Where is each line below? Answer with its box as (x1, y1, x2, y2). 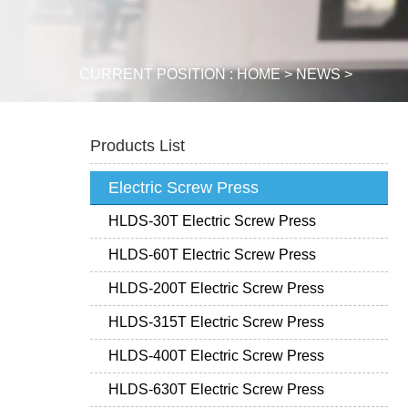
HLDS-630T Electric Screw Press (107, 382, 324, 397)
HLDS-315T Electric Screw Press (107, 314, 324, 330)
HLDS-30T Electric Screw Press (107, 213, 316, 229)
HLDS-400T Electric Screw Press (107, 348, 324, 363)
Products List (89, 137, 185, 155)
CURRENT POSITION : (79, 66, 237, 82)
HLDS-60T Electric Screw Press (107, 247, 316, 262)
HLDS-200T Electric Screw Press (107, 280, 324, 296)
